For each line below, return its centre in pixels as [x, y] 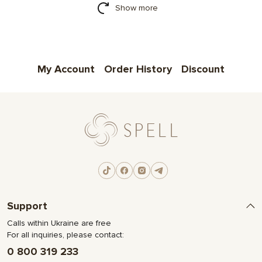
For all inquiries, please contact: [65, 235]
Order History [138, 69]
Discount [203, 69]
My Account [66, 69]
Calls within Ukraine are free [59, 223]
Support [27, 206]
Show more [136, 8]
